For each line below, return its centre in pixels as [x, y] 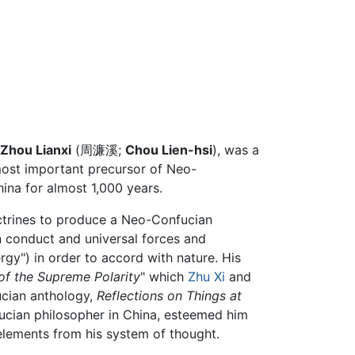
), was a [236, 150]
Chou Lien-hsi [169, 150]
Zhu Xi [207, 277]
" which [164, 277]
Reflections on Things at [170, 296]
